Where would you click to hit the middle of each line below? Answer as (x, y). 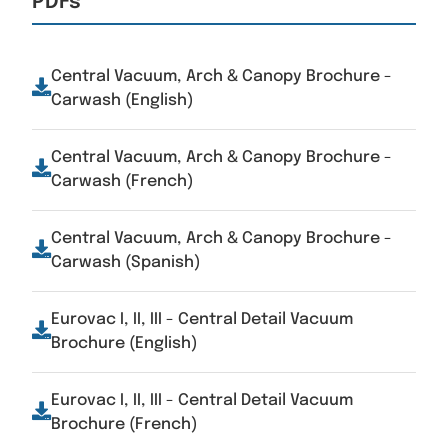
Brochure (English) (124, 343)
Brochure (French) (124, 424)
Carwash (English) (122, 100)
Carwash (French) (122, 181)
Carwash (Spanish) (126, 262)
